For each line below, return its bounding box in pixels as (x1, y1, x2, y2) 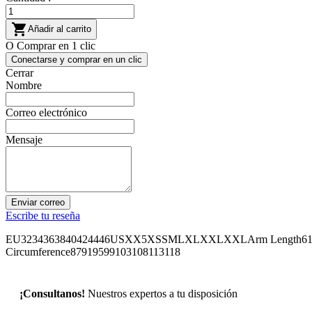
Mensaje (6, 134, 42, 146)
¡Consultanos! (19, 288, 88, 300)
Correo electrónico (6, 107, 87, 119)
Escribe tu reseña (6, 210, 80, 222)
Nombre (6, 79, 42, 92)
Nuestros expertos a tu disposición (88, 288, 237, 300)
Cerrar (6, 67, 33, 79)
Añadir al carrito (28, 23, 91, 34)
